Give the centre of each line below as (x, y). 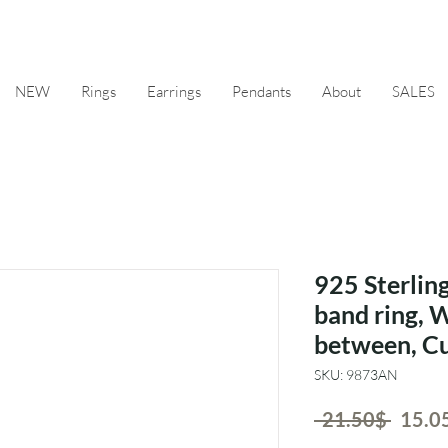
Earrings (173, 91)
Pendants (261, 91)
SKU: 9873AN (356, 374)
